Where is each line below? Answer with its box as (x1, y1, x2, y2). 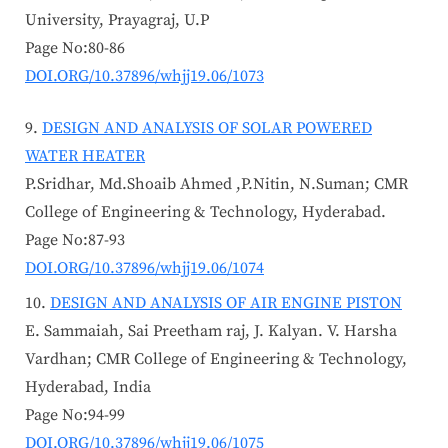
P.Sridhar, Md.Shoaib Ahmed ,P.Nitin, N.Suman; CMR (25, 174, 408, 195)
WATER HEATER (25, 146, 145, 167)
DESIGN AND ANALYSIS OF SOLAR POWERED (42, 118, 372, 139)
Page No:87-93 (25, 230, 125, 251)
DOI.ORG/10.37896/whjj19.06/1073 (25, 66, 264, 87)
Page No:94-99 (25, 404, 125, 425)
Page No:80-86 (25, 38, 125, 59)
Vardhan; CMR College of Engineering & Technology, (25, 348, 407, 369)
